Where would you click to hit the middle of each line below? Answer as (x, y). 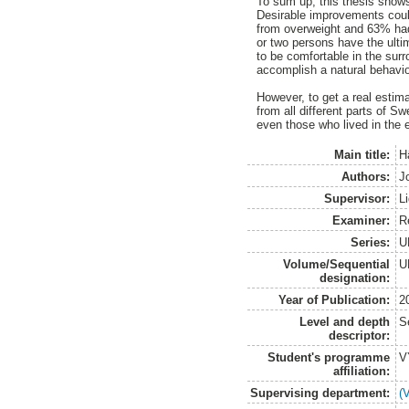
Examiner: (362, 220)
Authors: (366, 176)
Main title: (362, 154)
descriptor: (360, 335)
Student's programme (329, 357)
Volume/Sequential (337, 264)
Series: (371, 242)
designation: (355, 278)
